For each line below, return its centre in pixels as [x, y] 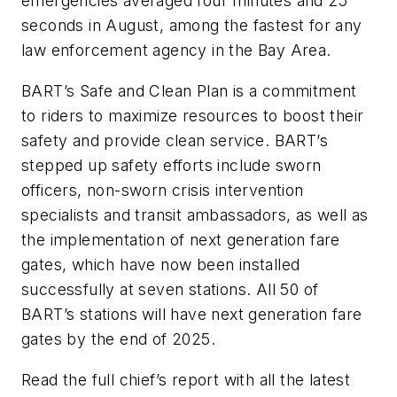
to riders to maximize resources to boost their [193, 116]
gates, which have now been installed [161, 265]
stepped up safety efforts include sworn [171, 166]
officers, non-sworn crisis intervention [163, 191]
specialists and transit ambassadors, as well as [195, 215]
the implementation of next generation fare [181, 240]
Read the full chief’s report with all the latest [186, 379]
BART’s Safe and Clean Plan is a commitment [189, 91]
